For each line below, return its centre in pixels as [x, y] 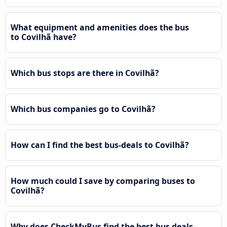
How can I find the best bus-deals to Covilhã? [100, 145]
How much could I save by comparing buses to [103, 181]
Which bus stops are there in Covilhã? [85, 73]
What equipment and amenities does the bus [100, 28]
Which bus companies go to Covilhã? [83, 109]
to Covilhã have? [44, 37]
